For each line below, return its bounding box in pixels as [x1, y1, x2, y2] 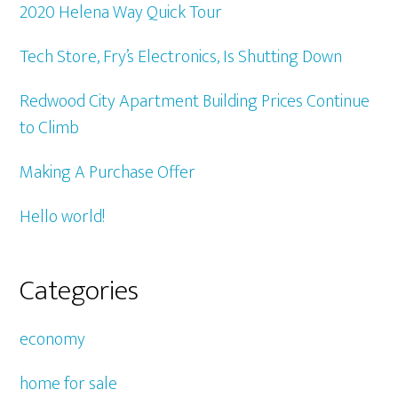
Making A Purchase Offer [20, 156, 196, 187]
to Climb [20, 112, 80, 143]
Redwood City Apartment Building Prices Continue [20, 85, 370, 116]
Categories [20, 267, 139, 314]
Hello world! [20, 201, 106, 232]
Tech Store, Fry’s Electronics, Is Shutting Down [20, 41, 343, 72]
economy [20, 323, 86, 354]
